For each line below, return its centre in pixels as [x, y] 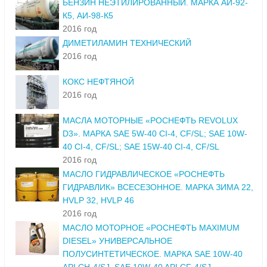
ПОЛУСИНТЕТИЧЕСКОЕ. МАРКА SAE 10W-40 [153, 254]
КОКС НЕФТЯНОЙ [98, 82]
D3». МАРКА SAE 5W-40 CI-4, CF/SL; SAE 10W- [155, 134]
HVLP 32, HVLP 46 [98, 201]
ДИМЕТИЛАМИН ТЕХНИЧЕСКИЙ [127, 43]
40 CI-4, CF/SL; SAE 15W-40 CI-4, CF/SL [141, 147]
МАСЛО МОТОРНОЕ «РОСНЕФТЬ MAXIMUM [151, 228]
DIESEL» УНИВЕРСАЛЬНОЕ [117, 241]
